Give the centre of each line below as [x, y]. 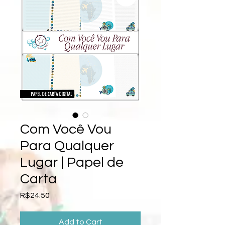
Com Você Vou [66, 129]
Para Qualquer [67, 146]
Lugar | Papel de [72, 162]
